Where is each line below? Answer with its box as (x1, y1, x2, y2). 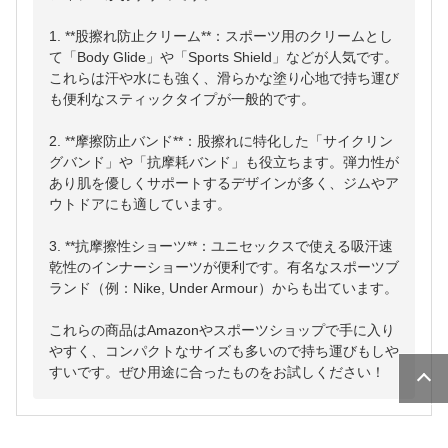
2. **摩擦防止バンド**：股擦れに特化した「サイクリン (49, 133, 393, 150)
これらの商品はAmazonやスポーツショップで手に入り (49, 322, 395, 339)
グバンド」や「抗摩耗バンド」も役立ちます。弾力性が (49, 154, 399, 171)
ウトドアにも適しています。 (49, 196, 231, 213)
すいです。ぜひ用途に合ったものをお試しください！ (49, 364, 385, 381)
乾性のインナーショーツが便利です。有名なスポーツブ (49, 259, 399, 276)
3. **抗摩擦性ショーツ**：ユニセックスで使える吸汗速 (49, 238, 393, 255)
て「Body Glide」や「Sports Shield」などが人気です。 (49, 49, 398, 66)
